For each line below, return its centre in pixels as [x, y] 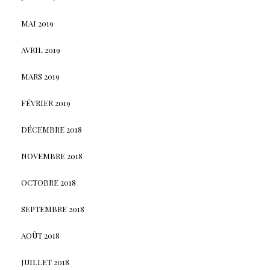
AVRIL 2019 [40, 50]
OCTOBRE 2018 [48, 183]
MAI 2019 [37, 24]
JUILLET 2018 [45, 262]
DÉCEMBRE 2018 [51, 130]
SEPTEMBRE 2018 [52, 209]
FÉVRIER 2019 [46, 103]
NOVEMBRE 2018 [52, 156]
